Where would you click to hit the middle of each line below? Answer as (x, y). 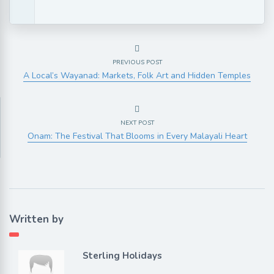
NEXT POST (137, 123)
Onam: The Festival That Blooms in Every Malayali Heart (137, 136)
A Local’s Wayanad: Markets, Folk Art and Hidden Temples (137, 75)
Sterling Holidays (122, 255)
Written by (36, 219)
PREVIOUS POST (137, 62)
